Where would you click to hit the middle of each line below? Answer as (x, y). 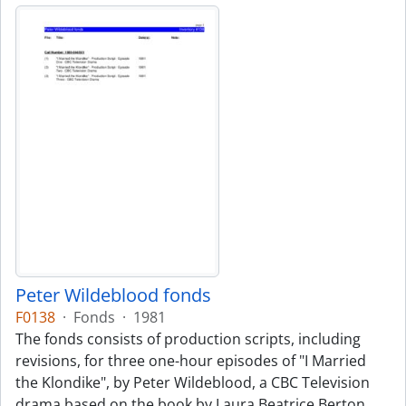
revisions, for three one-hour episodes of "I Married (191, 361)
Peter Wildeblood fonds (113, 295)
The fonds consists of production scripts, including (188, 339)
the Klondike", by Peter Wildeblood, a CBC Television (193, 382)
